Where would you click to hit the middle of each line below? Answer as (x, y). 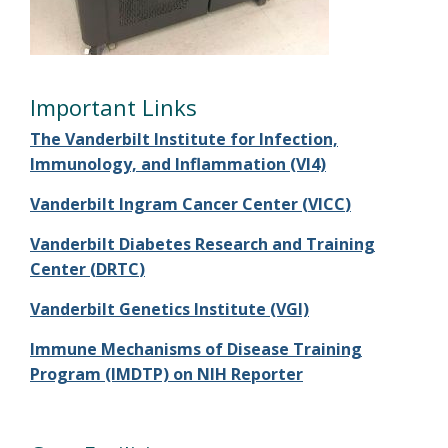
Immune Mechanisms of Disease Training (196, 349)
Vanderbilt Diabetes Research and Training (202, 244)
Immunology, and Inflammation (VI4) (178, 164)
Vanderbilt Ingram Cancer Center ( (169, 204)
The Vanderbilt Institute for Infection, (184, 139)
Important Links (113, 107)
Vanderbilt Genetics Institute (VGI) (169, 309)
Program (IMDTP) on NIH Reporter (166, 374)
